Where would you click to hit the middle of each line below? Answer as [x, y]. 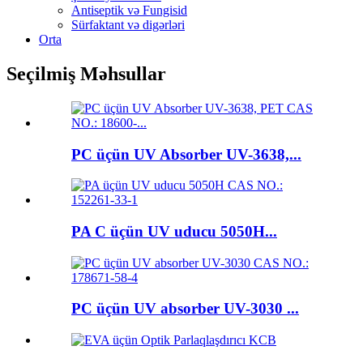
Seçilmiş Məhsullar [86, 73]
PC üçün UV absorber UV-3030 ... [185, 309]
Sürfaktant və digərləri [128, 25]
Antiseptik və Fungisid [129, 11]
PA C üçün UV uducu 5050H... [174, 232]
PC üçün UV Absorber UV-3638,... [186, 154]
